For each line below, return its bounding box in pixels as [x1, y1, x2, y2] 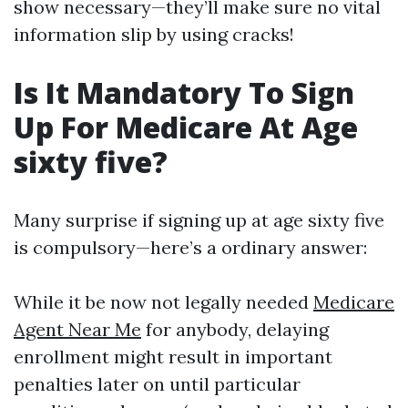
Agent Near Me [14, 318, 141, 341]
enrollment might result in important [14, 345, 332, 368]
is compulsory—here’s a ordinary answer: [14, 236, 367, 259]
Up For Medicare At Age [14, 107, 358, 147]
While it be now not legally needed [14, 291, 313, 313]
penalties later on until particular [14, 372, 301, 395]
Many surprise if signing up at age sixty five [14, 209, 384, 231]
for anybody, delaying [141, 318, 329, 341]
